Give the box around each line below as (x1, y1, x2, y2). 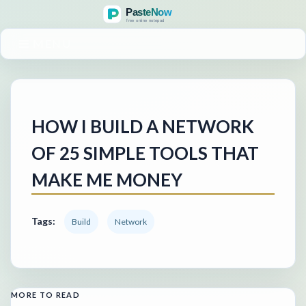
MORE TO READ (11, 290, 80, 299)
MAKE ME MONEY (31, 168, 182, 191)
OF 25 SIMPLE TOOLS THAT (31, 141, 259, 164)
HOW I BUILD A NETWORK (31, 115, 254, 137)
